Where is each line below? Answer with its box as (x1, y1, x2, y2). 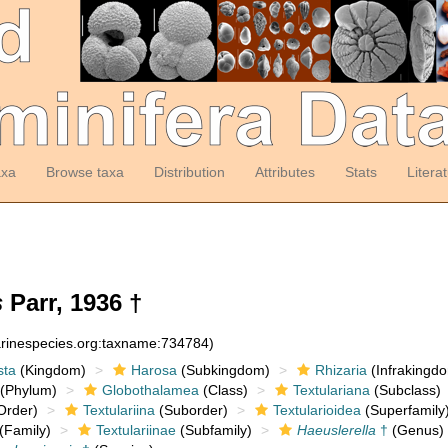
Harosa (130, 362, 177, 378)
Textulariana (292, 382, 370, 398)
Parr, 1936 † (3, 289, 142, 316)
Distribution (153, 164, 225, 180)
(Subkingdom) (176, 362, 270, 378)
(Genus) (387, 422, 444, 438)
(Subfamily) (175, 422, 252, 438)
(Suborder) (154, 402, 228, 418)
